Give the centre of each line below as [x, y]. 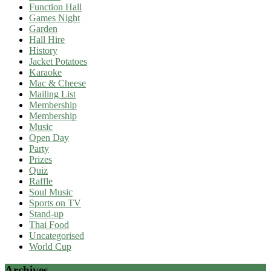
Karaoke [45, 72]
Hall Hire [47, 39]
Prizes [41, 159]
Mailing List [52, 94]
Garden [43, 28]
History [43, 50]
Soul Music [51, 192]
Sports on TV [55, 203]
